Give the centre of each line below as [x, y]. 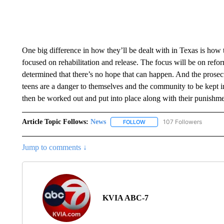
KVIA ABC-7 [125, 198]
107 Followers [182, 122]
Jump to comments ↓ [54, 147]
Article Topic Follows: [55, 122]
